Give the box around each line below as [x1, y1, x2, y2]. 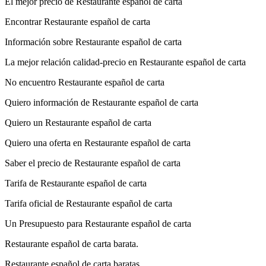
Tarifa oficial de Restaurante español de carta [5, 198, 172, 208]
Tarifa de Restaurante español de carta [5, 178, 147, 188]
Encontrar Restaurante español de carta [5, 16, 150, 27]
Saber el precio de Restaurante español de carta [5, 157, 180, 168]
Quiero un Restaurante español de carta [5, 117, 151, 128]
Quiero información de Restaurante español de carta [5, 97, 198, 107]
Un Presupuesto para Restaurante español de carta [5, 218, 191, 229]
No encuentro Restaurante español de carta [5, 77, 164, 87]
